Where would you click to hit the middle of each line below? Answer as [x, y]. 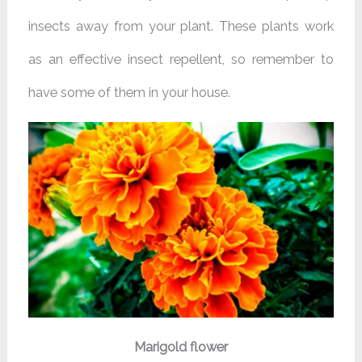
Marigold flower [181, 347]
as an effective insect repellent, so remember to [181, 59]
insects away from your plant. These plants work [181, 26]
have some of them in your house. [130, 92]
